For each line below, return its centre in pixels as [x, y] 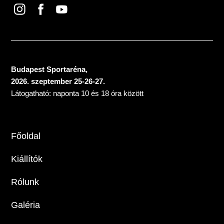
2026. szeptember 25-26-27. [58, 81]
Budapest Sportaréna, [49, 69]
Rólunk [25, 182]
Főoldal [26, 136]
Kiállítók [27, 159]
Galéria [26, 205]
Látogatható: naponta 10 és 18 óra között [77, 93]
